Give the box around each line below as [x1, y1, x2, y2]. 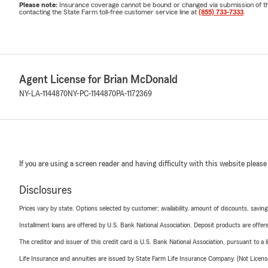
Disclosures [19, 184, 72, 197]
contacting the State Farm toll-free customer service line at [19, 8, 199, 16]
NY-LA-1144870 [19, 90, 68, 99]
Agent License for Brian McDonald [19, 74, 178, 86]
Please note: [19, 1, 59, 9]
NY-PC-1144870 [68, 90, 116, 99]
